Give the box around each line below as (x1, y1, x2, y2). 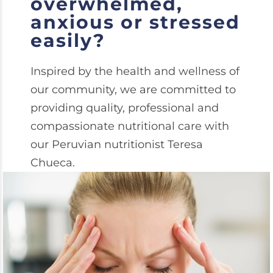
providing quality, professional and (30, 101, 219, 115)
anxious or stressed (30, 11, 240, 34)
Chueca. (30, 156, 75, 169)
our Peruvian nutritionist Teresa (30, 138, 203, 151)
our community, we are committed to (30, 83, 236, 96)
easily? (30, 29, 105, 52)
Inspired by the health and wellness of (30, 65, 239, 78)
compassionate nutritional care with (30, 119, 229, 133)
